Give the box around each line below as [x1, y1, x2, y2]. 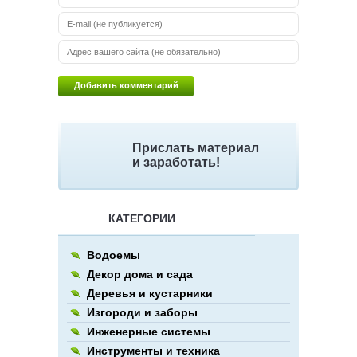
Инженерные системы [87, 325, 210, 339]
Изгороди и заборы [87, 306, 198, 320]
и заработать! [132, 155, 220, 170]
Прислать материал [132, 141, 259, 155]
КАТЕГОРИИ [108, 212, 175, 226]
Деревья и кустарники [87, 287, 213, 300]
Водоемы [87, 249, 140, 262]
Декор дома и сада [87, 268, 193, 281]
